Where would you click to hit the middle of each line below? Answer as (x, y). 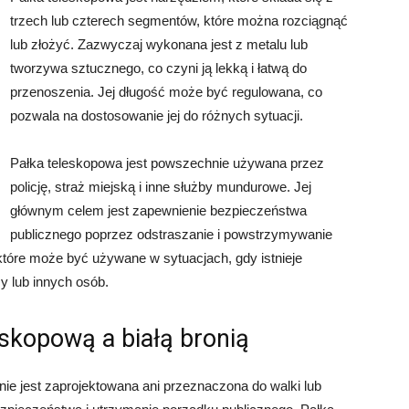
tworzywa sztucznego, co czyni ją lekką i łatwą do (158, 68)
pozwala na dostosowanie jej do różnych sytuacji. (157, 115)
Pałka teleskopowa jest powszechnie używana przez (167, 163)
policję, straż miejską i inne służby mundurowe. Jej (161, 187)
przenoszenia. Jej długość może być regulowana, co (166, 92)
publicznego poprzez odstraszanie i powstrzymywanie (171, 234)
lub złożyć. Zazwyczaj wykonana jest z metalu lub (159, 44)
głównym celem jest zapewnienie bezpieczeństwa (158, 210)
